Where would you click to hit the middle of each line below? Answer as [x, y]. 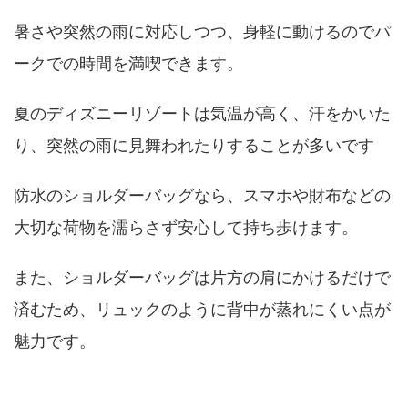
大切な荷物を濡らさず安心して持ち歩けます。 [186, 228]
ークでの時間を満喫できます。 [128, 64]
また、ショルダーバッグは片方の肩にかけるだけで [202, 278]
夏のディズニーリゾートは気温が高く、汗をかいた [202, 114]
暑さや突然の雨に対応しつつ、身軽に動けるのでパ [202, 32]
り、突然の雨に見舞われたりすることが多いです [194, 146]
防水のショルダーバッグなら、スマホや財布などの [202, 196]
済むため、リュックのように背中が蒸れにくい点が [202, 310]
